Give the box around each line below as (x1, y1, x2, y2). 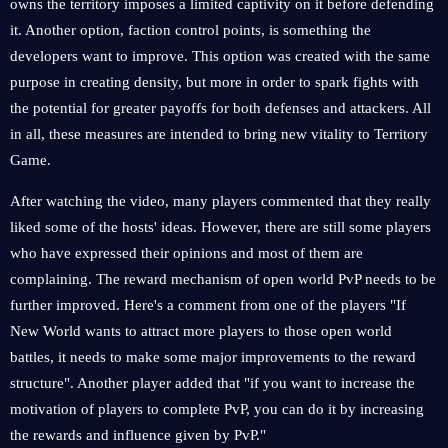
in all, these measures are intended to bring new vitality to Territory (10, 126, 428, 142)
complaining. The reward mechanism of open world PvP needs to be (10, 271, 436, 287)
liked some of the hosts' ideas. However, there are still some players (10, 219, 431, 235)
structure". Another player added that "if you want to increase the (10, 375, 415, 391)
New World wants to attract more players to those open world (10, 323, 392, 339)
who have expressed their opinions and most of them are (10, 245, 363, 261)
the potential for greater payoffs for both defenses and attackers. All (10, 100, 431, 116)
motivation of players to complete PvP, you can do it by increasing (10, 401, 424, 417)
